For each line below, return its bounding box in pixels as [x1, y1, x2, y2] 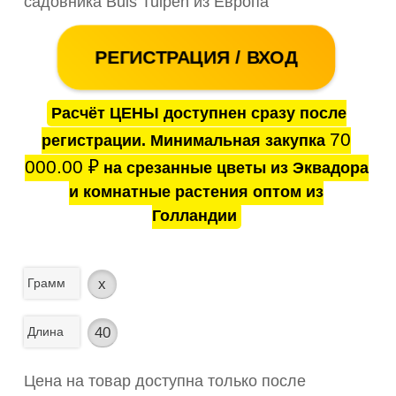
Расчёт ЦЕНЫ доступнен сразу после [50, 104, 346, 123]
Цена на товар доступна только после [24, 372, 306, 391]
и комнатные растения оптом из [69, 183, 324, 202]
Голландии [151, 207, 237, 225]
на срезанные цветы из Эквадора [98, 159, 369, 178]
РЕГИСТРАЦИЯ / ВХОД [97, 47, 296, 68]
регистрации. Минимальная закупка [42, 132, 331, 150]
